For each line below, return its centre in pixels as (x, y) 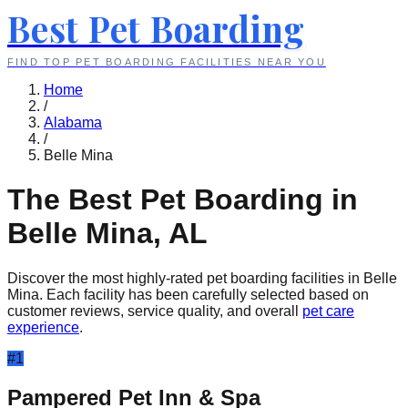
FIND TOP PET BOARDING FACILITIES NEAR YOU (167, 62)
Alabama (73, 122)
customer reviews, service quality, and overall (153, 311)
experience (43, 327)
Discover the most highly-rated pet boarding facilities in (185, 278)
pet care (328, 311)
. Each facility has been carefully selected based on (204, 294)
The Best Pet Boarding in (183, 200)
